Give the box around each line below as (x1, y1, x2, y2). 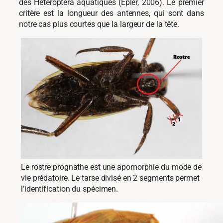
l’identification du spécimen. (21, 184, 118, 194)
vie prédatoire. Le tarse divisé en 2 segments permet (21, 173, 200, 183)
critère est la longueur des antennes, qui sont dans (19, 8, 204, 18)
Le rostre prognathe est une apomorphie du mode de (21, 162, 202, 172)
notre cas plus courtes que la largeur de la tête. (19, 19, 180, 29)
